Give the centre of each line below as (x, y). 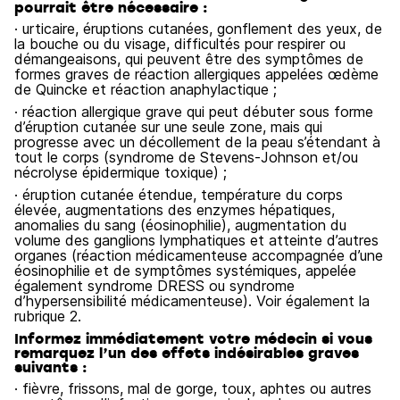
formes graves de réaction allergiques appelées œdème (196, 74)
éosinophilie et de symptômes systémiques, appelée (185, 271)
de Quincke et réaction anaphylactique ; (146, 89)
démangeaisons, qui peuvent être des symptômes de (189, 59)
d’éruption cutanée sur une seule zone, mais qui (168, 127)
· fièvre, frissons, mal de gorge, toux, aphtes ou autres (193, 388)
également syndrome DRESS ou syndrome (154, 286)
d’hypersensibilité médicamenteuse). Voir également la (192, 301)
